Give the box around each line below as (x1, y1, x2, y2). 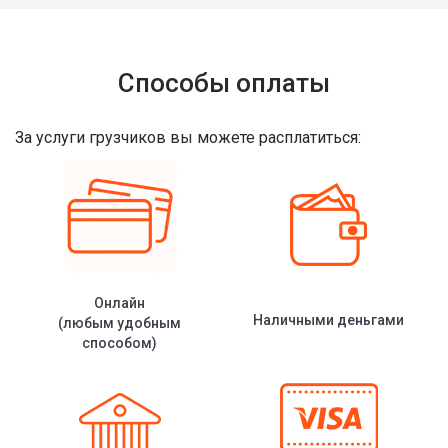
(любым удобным (58, 315, 181, 332)
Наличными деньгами (253, 311, 404, 328)
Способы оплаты (118, 68, 330, 99)
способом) (82, 335, 157, 352)
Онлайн (94, 295, 145, 312)
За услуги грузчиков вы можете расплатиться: (15, 128, 361, 148)
